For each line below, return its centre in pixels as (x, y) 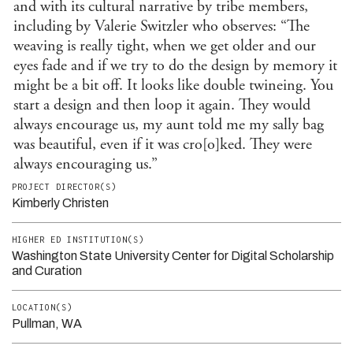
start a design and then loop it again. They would (162, 105)
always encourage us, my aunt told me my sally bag (169, 124)
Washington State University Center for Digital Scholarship (173, 255)
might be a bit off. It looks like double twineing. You (174, 85)
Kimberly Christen (60, 203)
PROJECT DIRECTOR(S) (64, 186)
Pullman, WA (47, 323)
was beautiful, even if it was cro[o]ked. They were (163, 144)
